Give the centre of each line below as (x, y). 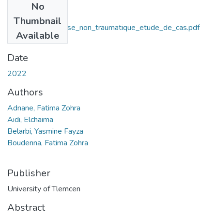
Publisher (29, 173)
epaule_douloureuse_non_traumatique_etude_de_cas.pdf (103, 27)
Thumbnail (38, 21)
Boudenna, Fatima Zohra (48, 143)
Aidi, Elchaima (30, 119)
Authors (25, 92)
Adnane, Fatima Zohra (44, 108)
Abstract (26, 207)
